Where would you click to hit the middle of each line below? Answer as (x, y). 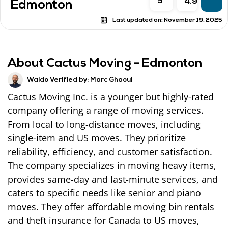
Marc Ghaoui (111, 80)
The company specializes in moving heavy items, (112, 166)
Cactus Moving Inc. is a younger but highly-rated (111, 97)
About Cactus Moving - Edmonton (105, 64)
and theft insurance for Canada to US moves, (104, 221)
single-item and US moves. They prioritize (97, 138)
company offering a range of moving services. (106, 111)
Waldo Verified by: (58, 80)
